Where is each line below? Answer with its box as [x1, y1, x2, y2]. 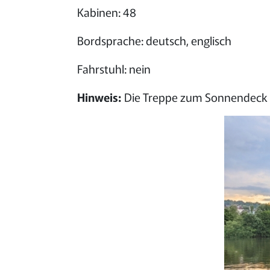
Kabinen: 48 [77, 4, 136, 20]
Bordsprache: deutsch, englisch [77, 32, 231, 48]
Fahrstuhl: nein [77, 60, 151, 77]
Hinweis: [77, 89, 121, 105]
